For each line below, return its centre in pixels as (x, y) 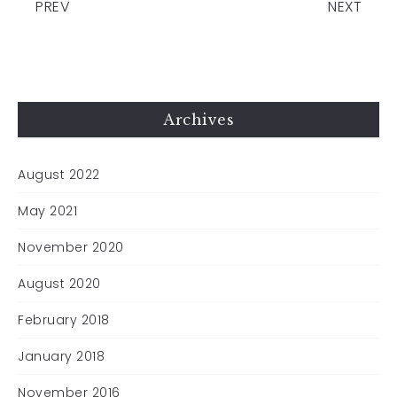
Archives (198, 120)
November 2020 (71, 247)
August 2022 (59, 175)
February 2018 (64, 320)
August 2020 (59, 284)
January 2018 (61, 356)
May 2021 (47, 211)
